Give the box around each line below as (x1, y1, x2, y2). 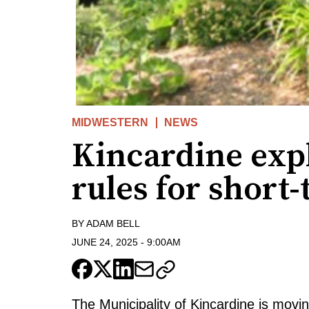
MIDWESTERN (72, 117, 148, 129)
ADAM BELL (86, 218, 140, 230)
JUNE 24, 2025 (72, 236, 138, 248)
